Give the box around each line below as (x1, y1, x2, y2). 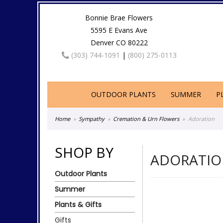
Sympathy (79, 115, 105, 122)
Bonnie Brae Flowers (85, 13, 153, 22)
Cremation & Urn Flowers (113, 115, 180, 122)
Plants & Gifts (55, 199, 102, 210)
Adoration (188, 115, 215, 122)
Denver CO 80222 (90, 38, 148, 47)
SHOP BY (55, 143, 113, 162)
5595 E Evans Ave (91, 25, 148, 35)
